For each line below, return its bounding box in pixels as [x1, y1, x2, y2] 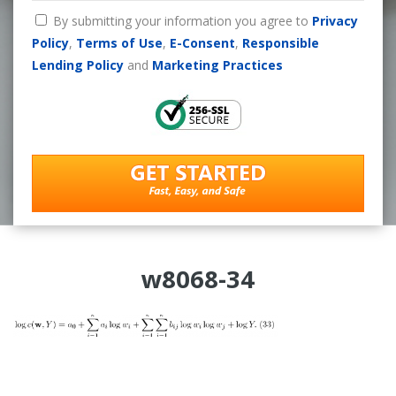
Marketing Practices [151, 56, 283, 73]
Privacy [311, 11, 358, 29]
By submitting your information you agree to [52, 11, 312, 29]
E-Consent [169, 34, 235, 51]
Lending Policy [31, 56, 124, 73]
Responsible [241, 34, 319, 51]
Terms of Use [75, 34, 163, 51]
